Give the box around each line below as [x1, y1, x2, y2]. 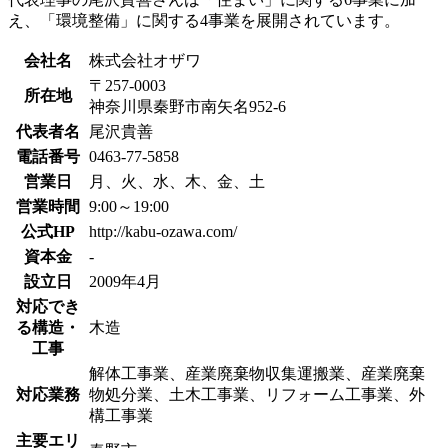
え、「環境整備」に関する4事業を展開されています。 [8, 12, 400, 30]
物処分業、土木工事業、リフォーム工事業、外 [89, 386, 425, 404]
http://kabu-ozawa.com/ [89, 223, 237, 241]
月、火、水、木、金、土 [89, 173, 265, 191]
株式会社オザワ [89, 52, 201, 70]
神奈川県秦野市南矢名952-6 [89, 98, 286, 116]
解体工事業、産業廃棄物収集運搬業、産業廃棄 [89, 365, 425, 383]
